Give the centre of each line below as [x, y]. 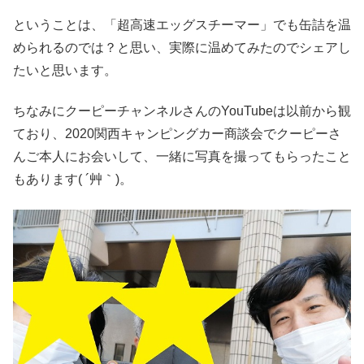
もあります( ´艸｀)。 [73, 180]
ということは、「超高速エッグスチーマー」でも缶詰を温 [182, 25]
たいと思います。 [65, 71]
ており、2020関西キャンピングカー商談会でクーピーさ [177, 134]
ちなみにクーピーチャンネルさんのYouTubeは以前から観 [182, 111]
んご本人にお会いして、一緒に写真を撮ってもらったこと [182, 157]
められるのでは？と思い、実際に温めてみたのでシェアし [182, 48]
